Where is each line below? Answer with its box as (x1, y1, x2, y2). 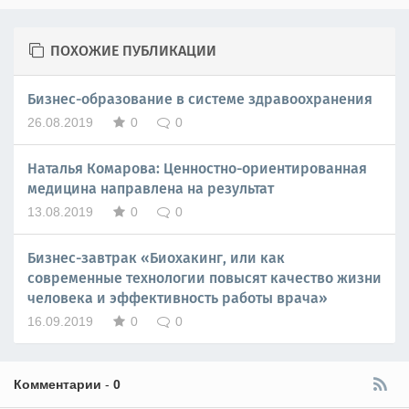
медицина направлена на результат (27, 179, 274, 197)
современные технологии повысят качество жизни (27, 268, 382, 287)
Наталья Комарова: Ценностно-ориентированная (27, 159, 367, 177)
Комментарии (14, 376, 101, 392)
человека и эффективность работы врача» (27, 288, 328, 307)
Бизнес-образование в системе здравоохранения (27, 89, 372, 108)
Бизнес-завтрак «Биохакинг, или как (27, 248, 285, 267)
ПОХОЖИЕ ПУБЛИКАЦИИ (49, 41, 216, 59)
